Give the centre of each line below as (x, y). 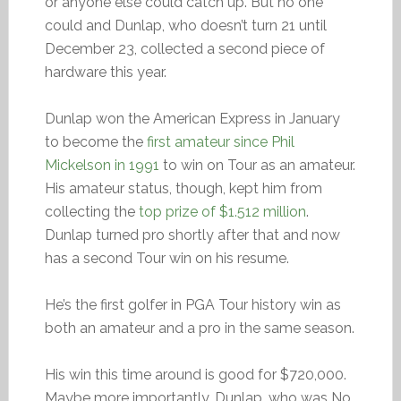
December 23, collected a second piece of (184, 49)
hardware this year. (105, 72)
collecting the (91, 212)
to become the (95, 142)
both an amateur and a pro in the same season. (199, 328)
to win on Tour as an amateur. (257, 165)
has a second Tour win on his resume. (166, 258)
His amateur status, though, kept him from (183, 188)
